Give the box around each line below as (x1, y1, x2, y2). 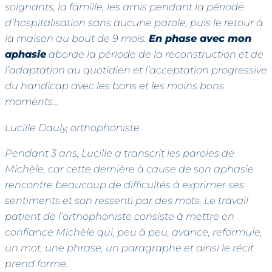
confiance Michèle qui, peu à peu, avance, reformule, (5, 225, 262, 238)
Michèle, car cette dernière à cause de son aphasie (5, 162, 254, 175)
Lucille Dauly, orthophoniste (5, 121, 140, 134)
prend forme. (5, 257, 78, 270)
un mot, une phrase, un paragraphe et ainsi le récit (5, 241, 254, 254)
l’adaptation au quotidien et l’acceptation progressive (5, 64, 267, 76)
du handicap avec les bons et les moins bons (5, 80, 224, 92)
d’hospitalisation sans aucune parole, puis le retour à (5, 16, 263, 29)
